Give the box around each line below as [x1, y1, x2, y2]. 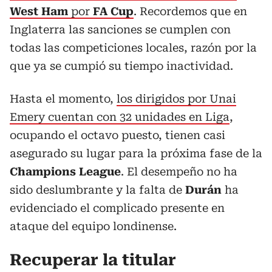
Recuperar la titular [10, 250, 176, 269]
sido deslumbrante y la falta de [10, 183, 185, 196]
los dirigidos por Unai [117, 92, 236, 105]
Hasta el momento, [10, 92, 117, 105]
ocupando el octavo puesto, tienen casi [10, 128, 225, 141]
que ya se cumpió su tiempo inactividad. [10, 59, 233, 72]
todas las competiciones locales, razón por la [10, 41, 257, 54]
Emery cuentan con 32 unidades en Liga [10, 110, 229, 123]
